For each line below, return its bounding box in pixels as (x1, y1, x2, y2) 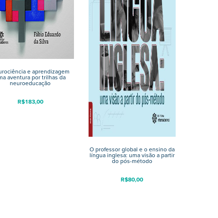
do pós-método (111, 156, 152, 165)
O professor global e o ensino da (89, 145, 175, 154)
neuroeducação (10, 78, 51, 88)
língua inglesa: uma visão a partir (89, 150, 175, 160)
